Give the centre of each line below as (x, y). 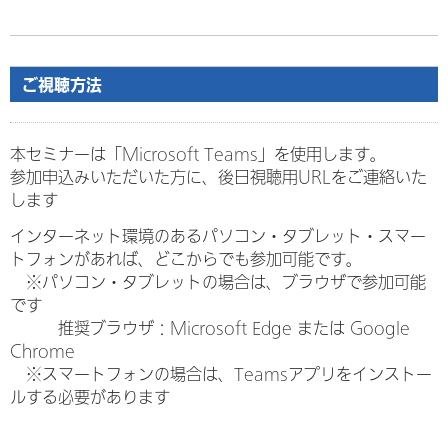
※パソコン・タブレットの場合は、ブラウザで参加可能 (218, 282)
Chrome (42, 351)
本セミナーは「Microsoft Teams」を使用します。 (198, 154)
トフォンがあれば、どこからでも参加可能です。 (186, 259)
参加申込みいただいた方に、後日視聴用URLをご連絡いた (218, 177)
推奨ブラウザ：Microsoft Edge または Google (210, 328)
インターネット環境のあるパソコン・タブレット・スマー (218, 236)
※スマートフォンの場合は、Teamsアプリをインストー (221, 374)
